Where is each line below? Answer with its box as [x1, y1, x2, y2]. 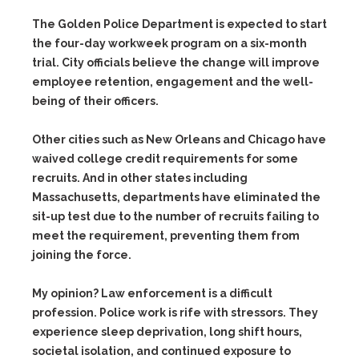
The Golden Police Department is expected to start [32, 18, 327, 30]
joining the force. [32, 248, 131, 261]
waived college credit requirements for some [32, 152, 298, 165]
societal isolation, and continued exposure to [32, 345, 291, 357]
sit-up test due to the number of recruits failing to [32, 210, 319, 223]
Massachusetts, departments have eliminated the [32, 191, 321, 204]
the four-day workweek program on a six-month [32, 37, 307, 50]
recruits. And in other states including [32, 171, 248, 184]
